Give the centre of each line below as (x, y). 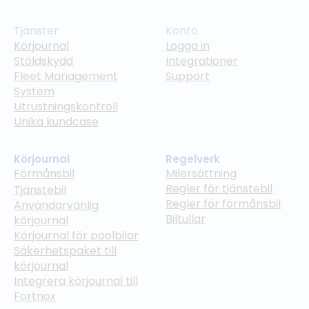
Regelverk (193, 159)
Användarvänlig (56, 205)
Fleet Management (66, 76)
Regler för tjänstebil (219, 188)
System (34, 91)
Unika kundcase (56, 121)
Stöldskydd (43, 61)
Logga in (188, 46)
